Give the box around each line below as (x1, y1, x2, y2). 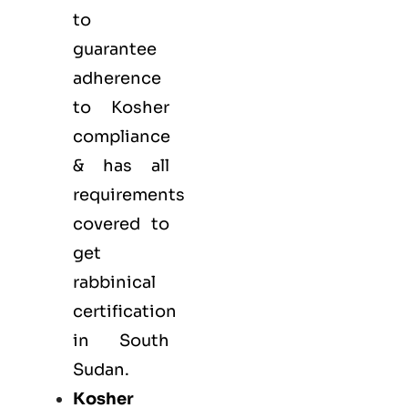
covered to (73, 213, 169, 234)
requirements (73, 184, 185, 205)
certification (73, 301, 177, 321)
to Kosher (73, 97, 169, 117)
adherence (73, 67, 161, 88)
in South (73, 330, 169, 351)
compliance (73, 126, 170, 147)
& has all (73, 155, 169, 176)
